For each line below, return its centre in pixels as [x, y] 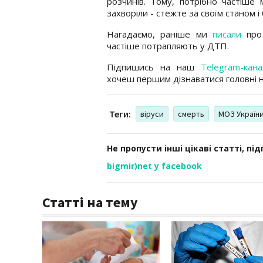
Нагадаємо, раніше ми [160, 34]
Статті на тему [90, 202]
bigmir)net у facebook [154, 166]
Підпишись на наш [154, 67]
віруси [152, 114]
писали [227, 34]
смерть [191, 114]
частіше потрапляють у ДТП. [169, 45]
